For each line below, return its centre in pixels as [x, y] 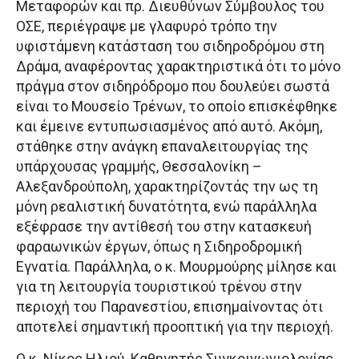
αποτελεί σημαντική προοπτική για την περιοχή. [175, 327]
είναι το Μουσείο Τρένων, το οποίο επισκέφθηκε [177, 106]
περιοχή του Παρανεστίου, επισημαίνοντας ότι [169, 307]
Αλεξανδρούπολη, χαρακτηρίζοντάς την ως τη [167, 186]
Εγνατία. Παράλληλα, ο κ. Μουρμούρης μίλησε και [176, 266]
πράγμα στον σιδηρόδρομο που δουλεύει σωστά [173, 86]
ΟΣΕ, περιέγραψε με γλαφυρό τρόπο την [147, 26]
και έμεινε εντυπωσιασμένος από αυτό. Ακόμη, [169, 126]
